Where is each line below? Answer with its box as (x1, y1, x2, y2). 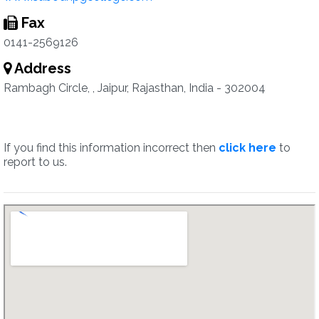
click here (219, 141, 276, 155)
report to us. (4, 155, 67, 169)
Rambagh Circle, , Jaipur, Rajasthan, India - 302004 (4, 81, 266, 95)
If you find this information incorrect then (4, 141, 219, 155)
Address (11, 60, 71, 77)
